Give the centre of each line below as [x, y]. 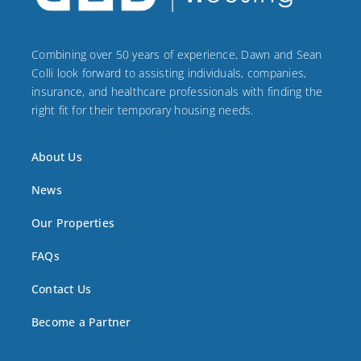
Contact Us [62, 289]
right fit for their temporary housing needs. [143, 110]
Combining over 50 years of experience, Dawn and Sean [177, 55]
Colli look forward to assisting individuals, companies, [169, 73]
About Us [57, 157]
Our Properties [73, 223]
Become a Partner [81, 322]
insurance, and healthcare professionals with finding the [177, 92]
